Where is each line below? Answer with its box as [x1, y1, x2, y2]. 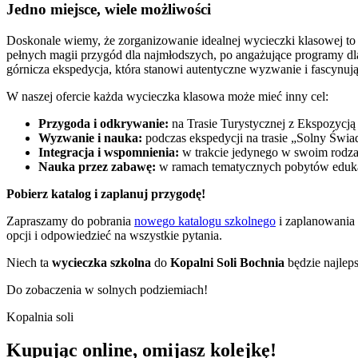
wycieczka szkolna [52, 255, 151, 269]
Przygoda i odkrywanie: [38, 116, 169, 130]
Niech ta [6, 255, 52, 269]
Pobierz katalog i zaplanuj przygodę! [6, 186, 205, 201]
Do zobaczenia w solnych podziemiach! [6, 282, 208, 296]
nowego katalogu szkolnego [134, 213, 276, 228]
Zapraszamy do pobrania [6, 213, 134, 228]
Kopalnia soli [6, 309, 74, 324]
